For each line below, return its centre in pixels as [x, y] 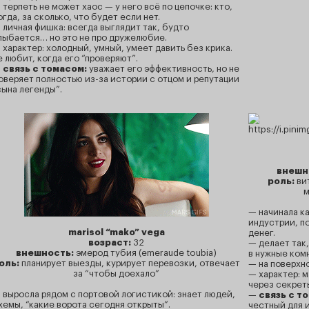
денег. [262, 233]
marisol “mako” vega [116, 232]
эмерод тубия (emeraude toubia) [145, 253]
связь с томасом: [45, 69]
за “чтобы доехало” [116, 273]
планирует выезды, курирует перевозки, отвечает [131, 263]
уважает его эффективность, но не [163, 69]
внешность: [45, 253]
